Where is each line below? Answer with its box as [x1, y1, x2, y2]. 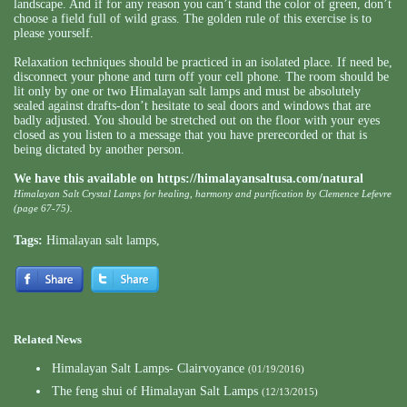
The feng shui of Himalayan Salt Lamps [52, 383, 258, 398]
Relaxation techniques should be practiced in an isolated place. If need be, [14, 55, 392, 69]
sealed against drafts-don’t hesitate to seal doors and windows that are [14, 98, 371, 113]
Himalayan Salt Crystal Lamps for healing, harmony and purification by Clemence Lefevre [14, 187, 392, 199]
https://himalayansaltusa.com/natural [157, 171, 363, 185]
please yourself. [14, 25, 94, 40]
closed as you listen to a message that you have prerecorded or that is [14, 127, 367, 142]
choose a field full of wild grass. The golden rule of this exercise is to [14, 11, 372, 25]
